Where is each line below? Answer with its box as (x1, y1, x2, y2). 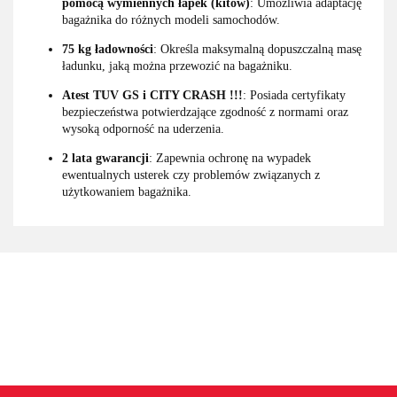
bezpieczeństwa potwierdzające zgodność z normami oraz (62, 105, 348, 119)
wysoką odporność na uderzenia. (62, 121, 224, 136)
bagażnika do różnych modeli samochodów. (62, 12, 280, 27)
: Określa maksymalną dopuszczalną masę (153, 42, 362, 56)
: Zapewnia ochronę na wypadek (149, 151, 311, 165)
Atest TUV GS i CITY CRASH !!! (62, 88, 243, 102)
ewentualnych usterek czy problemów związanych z (62, 167, 320, 182)
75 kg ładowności (62, 42, 153, 56)
